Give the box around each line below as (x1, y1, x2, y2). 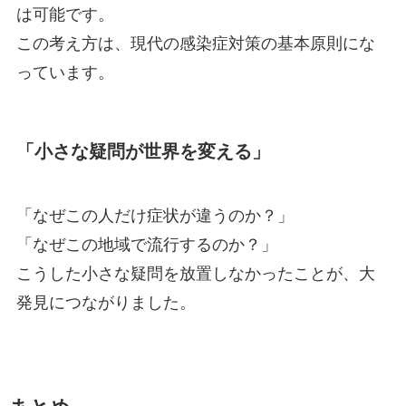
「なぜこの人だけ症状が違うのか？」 (15, 201, 294, 226)
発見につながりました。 (15, 288, 196, 313)
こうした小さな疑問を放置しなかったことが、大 (15, 259, 375, 284)
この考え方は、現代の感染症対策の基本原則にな (15, 30, 375, 54)
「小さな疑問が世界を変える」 (15, 138, 270, 164)
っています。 (15, 59, 114, 83)
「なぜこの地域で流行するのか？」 (15, 230, 277, 255)
